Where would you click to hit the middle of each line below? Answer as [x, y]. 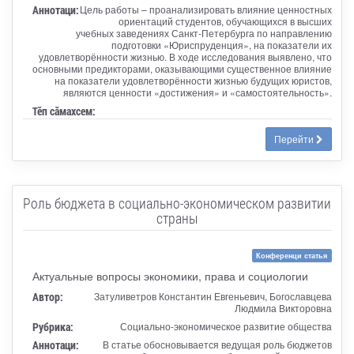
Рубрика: [53, 326]
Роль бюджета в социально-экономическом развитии [177, 203]
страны [177, 218]
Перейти [295, 138]
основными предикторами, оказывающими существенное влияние [182, 68]
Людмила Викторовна [283, 307]
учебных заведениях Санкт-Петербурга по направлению [203, 32]
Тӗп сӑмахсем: [64, 111]
